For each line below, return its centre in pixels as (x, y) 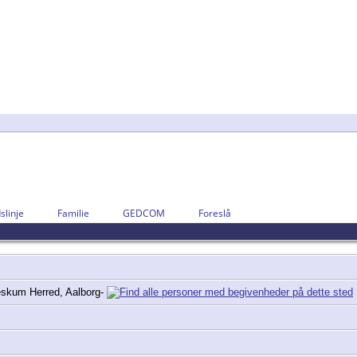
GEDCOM (144, 214)
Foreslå (215, 214)
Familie (73, 214)
